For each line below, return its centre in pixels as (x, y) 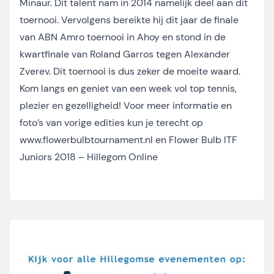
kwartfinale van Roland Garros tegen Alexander (125, 54)
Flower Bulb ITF (203, 140)
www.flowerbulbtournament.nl (86, 140)
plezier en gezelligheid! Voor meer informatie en (126, 106)
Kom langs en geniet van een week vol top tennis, (128, 88)
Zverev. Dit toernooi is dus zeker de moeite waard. (130, 71)
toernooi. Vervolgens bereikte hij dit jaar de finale (129, 20)
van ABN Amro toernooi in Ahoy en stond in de (123, 37)
